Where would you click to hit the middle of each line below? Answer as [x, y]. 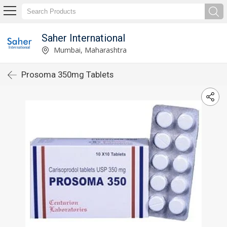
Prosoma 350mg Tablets [67, 74]
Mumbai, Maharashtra [89, 50]
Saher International [83, 38]
